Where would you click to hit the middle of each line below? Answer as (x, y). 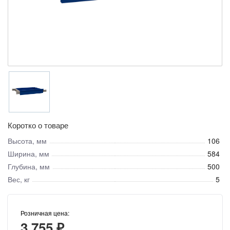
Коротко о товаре (38, 125)
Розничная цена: (45, 213)
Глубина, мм (29, 166)
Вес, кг (19, 179)
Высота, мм (27, 140)
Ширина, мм (28, 153)
